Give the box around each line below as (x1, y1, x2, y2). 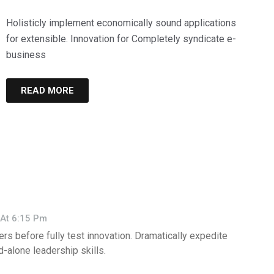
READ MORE (21, 85, 74, 97)
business (6, 49, 46, 61)
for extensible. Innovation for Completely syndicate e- (6, 33, 236, 45)
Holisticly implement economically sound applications (6, 17, 236, 29)
